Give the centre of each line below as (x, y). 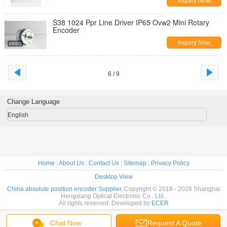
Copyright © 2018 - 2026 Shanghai (172, 189)
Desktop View (113, 177)
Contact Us (104, 163)
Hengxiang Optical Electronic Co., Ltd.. (113, 196)
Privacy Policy (170, 163)
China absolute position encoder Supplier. (65, 189)
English (18, 115)
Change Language (33, 102)
